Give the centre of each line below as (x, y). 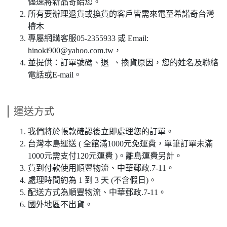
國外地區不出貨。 (60, 204)
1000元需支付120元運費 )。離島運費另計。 (105, 156)
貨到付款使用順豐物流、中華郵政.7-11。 (101, 168)
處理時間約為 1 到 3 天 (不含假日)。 (92, 180)
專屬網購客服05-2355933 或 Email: (88, 38)
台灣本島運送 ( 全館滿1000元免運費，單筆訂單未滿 (120, 144)
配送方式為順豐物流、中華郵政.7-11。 (97, 192)
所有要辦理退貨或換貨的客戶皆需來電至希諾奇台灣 (121, 14)
